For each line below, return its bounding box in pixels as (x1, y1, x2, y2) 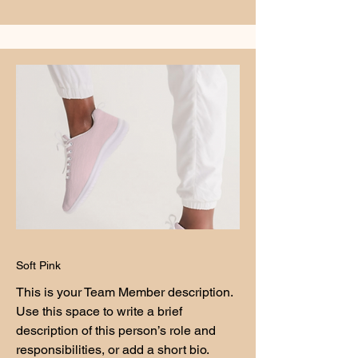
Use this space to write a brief (16, 304, 182, 319)
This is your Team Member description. (16, 284, 233, 300)
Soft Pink (16, 259, 61, 272)
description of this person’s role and (16, 323, 216, 338)
